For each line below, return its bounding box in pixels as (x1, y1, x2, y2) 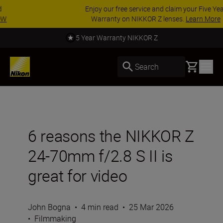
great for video (28, 165, 127, 186)
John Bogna (28, 202, 71, 213)
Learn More (141, 14, 176, 23)
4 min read (81, 202, 118, 213)
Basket (185, 60, 209, 71)
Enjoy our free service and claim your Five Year (41, 4, 182, 13)
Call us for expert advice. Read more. (61, 33, 172, 42)
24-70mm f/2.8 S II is (28, 145, 173, 166)
